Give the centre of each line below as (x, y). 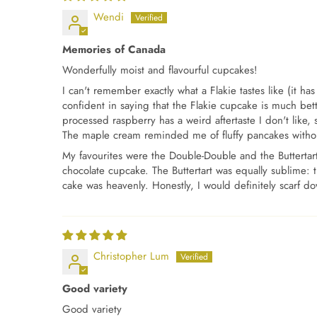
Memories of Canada (114, 50)
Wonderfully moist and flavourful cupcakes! (160, 70)
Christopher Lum (131, 257)
